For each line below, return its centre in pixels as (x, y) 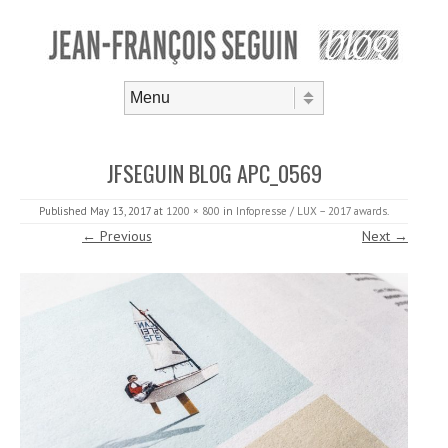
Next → (385, 236)
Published (64, 211)
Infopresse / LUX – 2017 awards (311, 211)
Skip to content (60, 121)
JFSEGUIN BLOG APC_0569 (214, 173)
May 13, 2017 (120, 211)
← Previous (117, 236)
